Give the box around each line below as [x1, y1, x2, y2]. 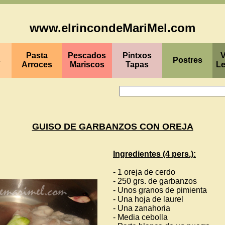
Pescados [68, 51, 106, 60]
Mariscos [69, 60, 104, 69]
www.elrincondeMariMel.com [30, 21, 195, 35]
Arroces [21, 60, 52, 69]
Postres [172, 56, 202, 64]
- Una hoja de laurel [113, 195, 183, 203]
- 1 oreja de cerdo [113, 168, 175, 176]
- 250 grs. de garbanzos [113, 177, 197, 185]
